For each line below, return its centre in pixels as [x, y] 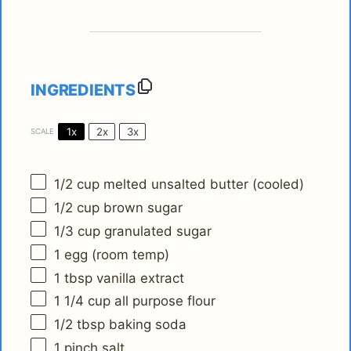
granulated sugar [156, 231]
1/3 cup [78, 231]
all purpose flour [163, 301]
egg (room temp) [115, 254]
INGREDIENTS [83, 90]
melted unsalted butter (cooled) [202, 185]
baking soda [146, 325]
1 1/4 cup [83, 301]
